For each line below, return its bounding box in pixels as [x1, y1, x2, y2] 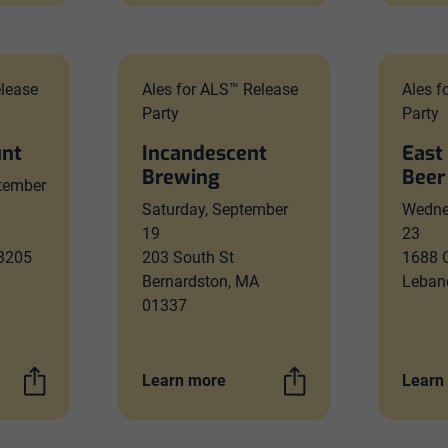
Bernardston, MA [142, 272, 259, 291]
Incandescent [142, 140, 267, 167]
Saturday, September [142, 200, 288, 219]
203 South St [142, 248, 234, 267]
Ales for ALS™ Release [142, 80, 298, 99]
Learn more [142, 371, 226, 390]
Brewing [142, 164, 220, 191]
